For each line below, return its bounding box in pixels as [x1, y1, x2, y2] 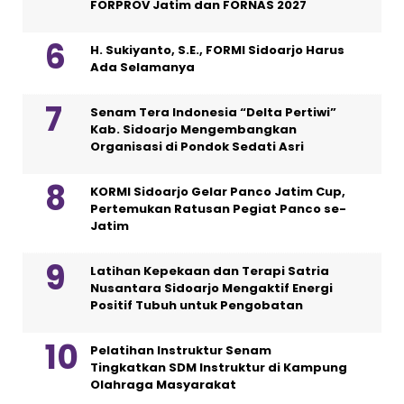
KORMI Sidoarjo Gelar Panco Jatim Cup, [90, 182, 345, 200]
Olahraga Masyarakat [90, 375, 236, 393]
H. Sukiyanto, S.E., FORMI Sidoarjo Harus [90, 41, 344, 59]
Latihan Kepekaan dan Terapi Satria [90, 262, 329, 280]
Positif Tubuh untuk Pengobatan [90, 296, 303, 314]
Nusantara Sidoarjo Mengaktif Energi [90, 279, 333, 297]
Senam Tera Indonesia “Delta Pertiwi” [90, 103, 336, 121]
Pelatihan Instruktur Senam [90, 341, 271, 359]
